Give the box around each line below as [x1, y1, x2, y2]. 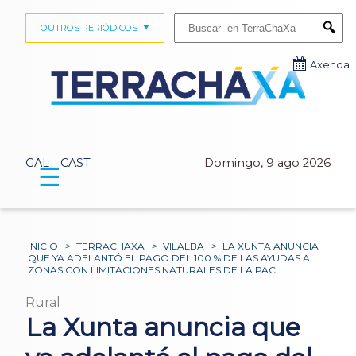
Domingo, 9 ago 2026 [204, 156, 331, 171]
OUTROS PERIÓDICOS [40, 22, 137, 33]
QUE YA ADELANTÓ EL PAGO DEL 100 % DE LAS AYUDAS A [28, 252, 311, 265]
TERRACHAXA [76, 240, 145, 253]
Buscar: [173, 12, 204, 23]
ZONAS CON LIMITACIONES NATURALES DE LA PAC [28, 264, 277, 277]
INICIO [28, 240, 59, 253]
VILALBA [163, 240, 205, 253]
